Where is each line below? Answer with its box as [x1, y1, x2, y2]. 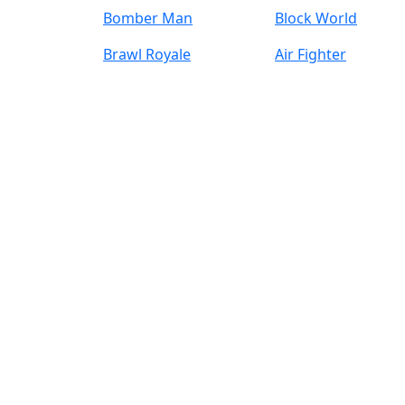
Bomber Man [103, 8, 193, 28]
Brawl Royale [103, 44, 191, 64]
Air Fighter [275, 44, 346, 64]
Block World [275, 8, 357, 28]
